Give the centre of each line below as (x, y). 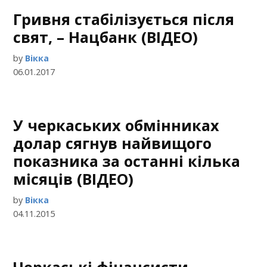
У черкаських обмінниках (117, 125)
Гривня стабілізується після (124, 19)
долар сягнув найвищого (113, 143)
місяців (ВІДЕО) (74, 179)
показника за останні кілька (127, 161)
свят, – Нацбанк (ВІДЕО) (106, 37)
